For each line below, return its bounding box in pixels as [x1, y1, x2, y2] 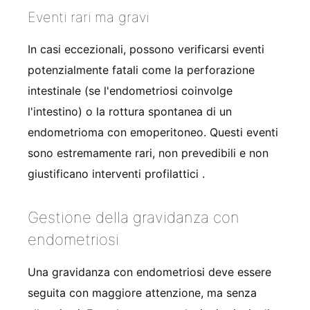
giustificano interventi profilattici [28, 166, 202, 181]
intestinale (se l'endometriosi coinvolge [28, 83, 232, 98]
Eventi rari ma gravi [28, 8, 149, 26]
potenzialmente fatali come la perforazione [28, 62, 255, 77]
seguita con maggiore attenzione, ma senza [28, 285, 257, 300]
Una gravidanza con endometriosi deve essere [28, 264, 271, 279]
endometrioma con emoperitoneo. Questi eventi [28, 125, 278, 139]
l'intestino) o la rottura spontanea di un [28, 104, 232, 118]
